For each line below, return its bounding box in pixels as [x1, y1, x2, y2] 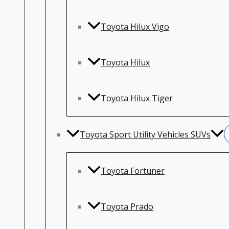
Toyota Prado [101, 201, 153, 212]
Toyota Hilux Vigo [101, 21, 169, 32]
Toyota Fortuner [101, 165, 165, 176]
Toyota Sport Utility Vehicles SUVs [80, 129, 211, 140]
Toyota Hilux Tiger [101, 93, 173, 104]
